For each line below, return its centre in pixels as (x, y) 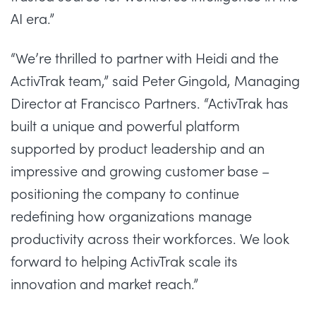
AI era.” (32, 19)
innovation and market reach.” (104, 284)
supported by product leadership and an (138, 148)
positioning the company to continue (125, 194)
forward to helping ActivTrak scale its (124, 261)
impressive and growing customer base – (140, 171)
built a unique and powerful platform (125, 126)
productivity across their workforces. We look (150, 239)
